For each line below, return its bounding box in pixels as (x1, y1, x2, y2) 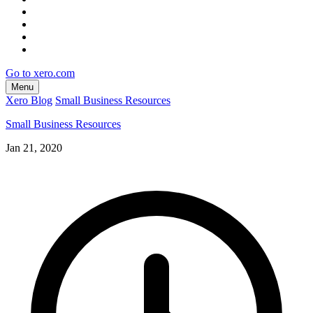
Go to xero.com (6, 66, 75, 79)
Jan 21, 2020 (6, 141, 62, 154)
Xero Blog (6, 94, 52, 106)
